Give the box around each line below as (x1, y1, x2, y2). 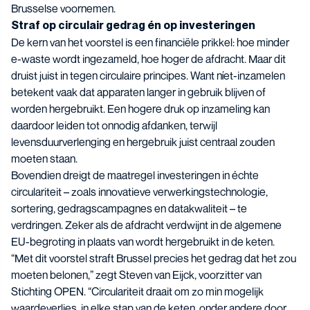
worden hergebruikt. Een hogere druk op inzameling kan (11, 102, 270, 116)
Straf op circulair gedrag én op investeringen (11, 19, 255, 33)
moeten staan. (11, 152, 77, 166)
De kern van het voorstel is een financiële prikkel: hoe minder (11, 35, 289, 50)
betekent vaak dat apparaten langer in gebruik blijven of (11, 85, 266, 100)
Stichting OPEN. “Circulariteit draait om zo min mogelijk (11, 284, 264, 299)
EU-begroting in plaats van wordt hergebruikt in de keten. (11, 235, 275, 249)
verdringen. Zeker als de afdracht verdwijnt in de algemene (11, 218, 282, 232)
